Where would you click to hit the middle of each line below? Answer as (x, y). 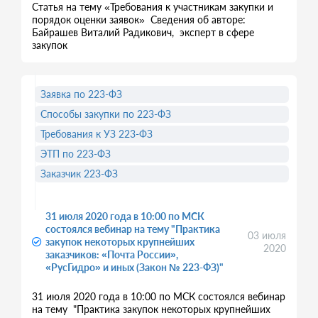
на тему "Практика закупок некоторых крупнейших (151, 309)
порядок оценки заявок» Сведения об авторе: (139, 20)
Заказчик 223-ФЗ (79, 174)
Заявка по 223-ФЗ (81, 94)
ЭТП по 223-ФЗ (76, 154)
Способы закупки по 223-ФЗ (106, 114)
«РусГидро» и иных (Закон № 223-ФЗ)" (135, 267)
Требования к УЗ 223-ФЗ (97, 134)
